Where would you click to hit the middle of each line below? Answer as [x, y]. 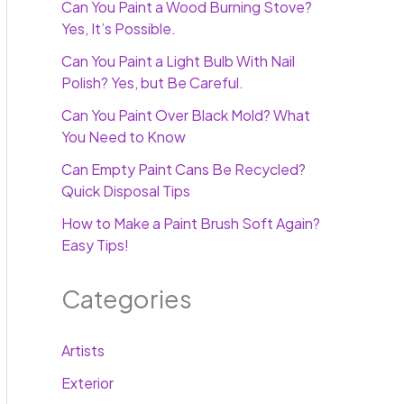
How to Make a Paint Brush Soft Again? [191, 224]
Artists [83, 351]
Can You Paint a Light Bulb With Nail [178, 61]
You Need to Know [124, 137]
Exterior [87, 383]
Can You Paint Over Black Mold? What [186, 115]
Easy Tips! [95, 245]
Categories [127, 299]
